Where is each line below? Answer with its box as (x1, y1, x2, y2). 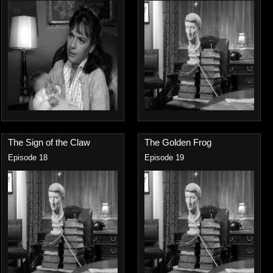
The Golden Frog (144, 137, 211, 147)
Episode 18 (8, 154, 48, 162)
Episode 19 (144, 154, 184, 162)
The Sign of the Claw (8, 137, 90, 147)
